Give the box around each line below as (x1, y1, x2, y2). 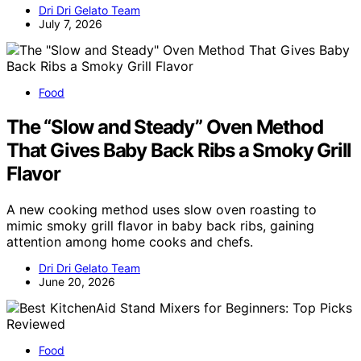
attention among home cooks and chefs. (6, 234, 253, 250)
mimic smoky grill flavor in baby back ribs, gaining (6, 218, 314, 234)
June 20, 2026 (39, 275, 115, 288)
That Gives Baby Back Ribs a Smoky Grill (6, 139, 352, 163)
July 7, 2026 (39, 17, 102, 31)
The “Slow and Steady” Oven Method (6, 115, 323, 139)
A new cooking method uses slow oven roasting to (6, 201, 317, 218)
